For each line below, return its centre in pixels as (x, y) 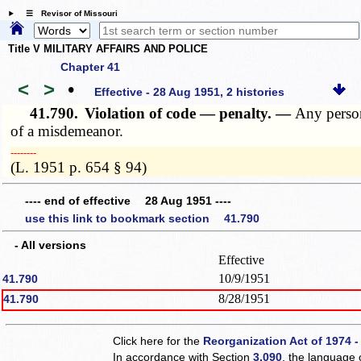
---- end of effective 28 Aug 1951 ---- (128, 201)
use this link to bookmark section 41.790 (142, 218)
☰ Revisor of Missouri (67, 14)
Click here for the (158, 340)
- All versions (45, 245)
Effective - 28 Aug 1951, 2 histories (190, 92)
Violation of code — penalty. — (190, 113)
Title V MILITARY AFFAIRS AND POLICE (108, 49)
